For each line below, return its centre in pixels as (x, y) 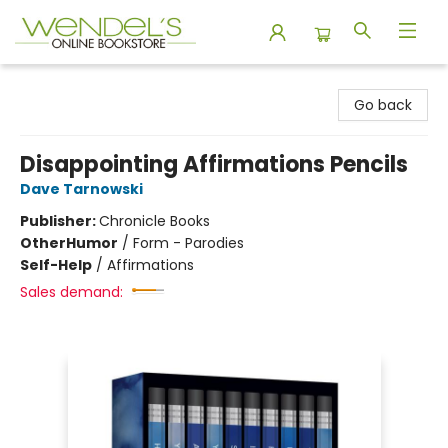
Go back (383, 105)
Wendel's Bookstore (83, 83)
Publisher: (59, 221)
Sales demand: (71, 292)
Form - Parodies (188, 243)
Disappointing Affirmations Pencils (214, 164)
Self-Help (56, 265)
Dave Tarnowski (81, 189)
